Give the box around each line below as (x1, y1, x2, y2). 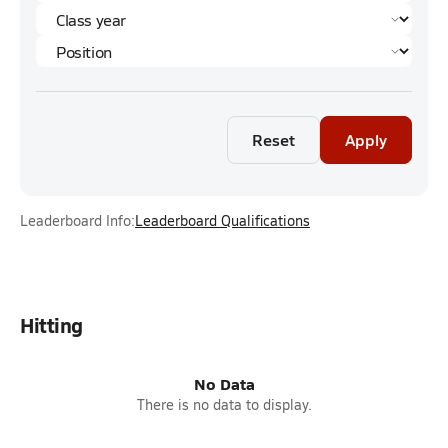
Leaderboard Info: (20, 211, 135, 230)
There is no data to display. (136, 395, 312, 414)
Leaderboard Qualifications (135, 211, 310, 230)
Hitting (20, 311, 83, 339)
